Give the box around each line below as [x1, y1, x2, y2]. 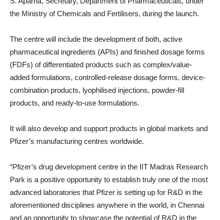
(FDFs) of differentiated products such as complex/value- [10, 60, 192, 69]
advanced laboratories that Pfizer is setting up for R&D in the [10, 188, 202, 196]
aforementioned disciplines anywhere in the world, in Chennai [10, 201, 204, 209]
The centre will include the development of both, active [10, 35, 182, 43]
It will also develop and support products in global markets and [10, 124, 208, 133]
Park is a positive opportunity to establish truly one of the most [10, 175, 208, 184]
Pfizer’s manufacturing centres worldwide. [10, 137, 144, 145]
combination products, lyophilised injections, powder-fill [10, 86, 184, 94]
